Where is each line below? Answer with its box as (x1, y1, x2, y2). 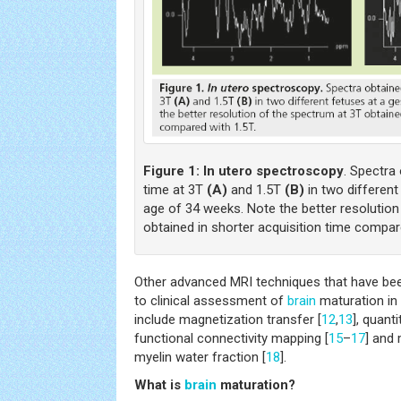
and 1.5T (227, 181, 285, 198)
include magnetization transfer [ (134, 311, 321, 328)
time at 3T (143, 181, 207, 198)
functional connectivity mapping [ (134, 329, 328, 346)
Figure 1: (143, 162, 200, 179)
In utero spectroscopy (203, 162, 344, 179)
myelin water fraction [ (134, 348, 266, 365)
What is (134, 376, 184, 393)
